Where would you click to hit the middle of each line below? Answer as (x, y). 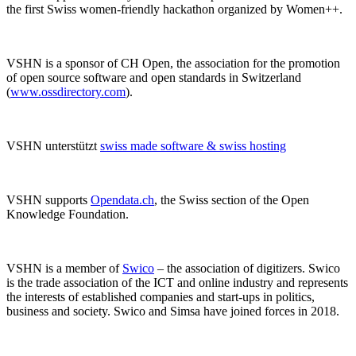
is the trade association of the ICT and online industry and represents (177, 282)
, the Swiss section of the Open (232, 199)
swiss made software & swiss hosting (193, 145)
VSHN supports (48, 199)
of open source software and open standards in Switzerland (154, 77)
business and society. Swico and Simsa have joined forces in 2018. (173, 311)
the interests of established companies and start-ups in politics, (161, 296)
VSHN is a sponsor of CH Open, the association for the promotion (173, 63)
